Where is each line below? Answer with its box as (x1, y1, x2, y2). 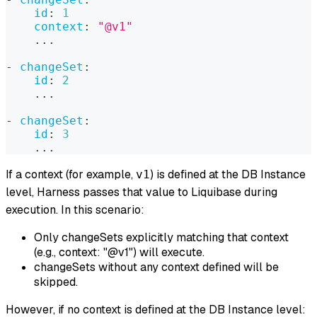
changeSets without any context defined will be (34, 260, 279, 275)
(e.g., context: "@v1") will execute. (34, 245, 204, 260)
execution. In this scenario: (6, 202, 144, 218)
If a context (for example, (6, 167, 136, 183)
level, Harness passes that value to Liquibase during (6, 185, 277, 200)
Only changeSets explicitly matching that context (34, 230, 289, 246)
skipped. (34, 275, 78, 290)
